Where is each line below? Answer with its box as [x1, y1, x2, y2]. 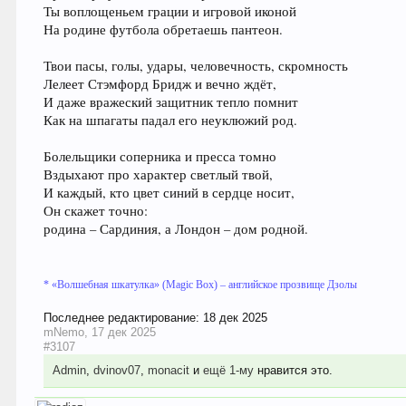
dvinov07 [93, 363, 141, 378]
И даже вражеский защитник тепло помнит [43, 93, 299, 111]
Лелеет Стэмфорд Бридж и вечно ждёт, [43, 75, 277, 93]
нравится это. [254, 363, 333, 378]
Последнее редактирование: [43, 311, 204, 325]
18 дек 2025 [203, 311, 268, 325]
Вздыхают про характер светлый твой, [43, 166, 274, 184]
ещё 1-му [203, 363, 255, 378]
